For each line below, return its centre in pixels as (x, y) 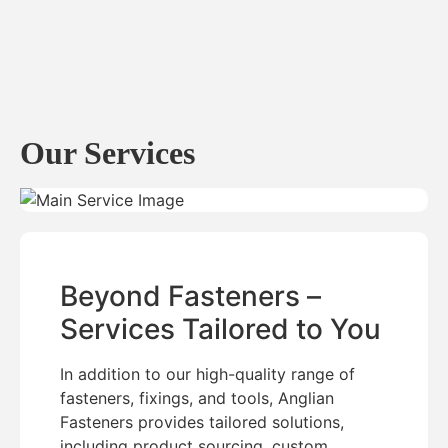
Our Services (107, 153)
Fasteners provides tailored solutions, (202, 422)
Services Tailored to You (220, 329)
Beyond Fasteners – (190, 296)
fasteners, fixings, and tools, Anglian (197, 398)
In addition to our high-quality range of (207, 374)
